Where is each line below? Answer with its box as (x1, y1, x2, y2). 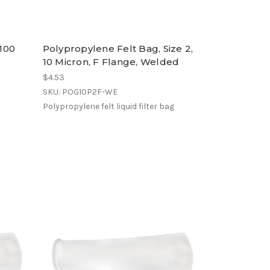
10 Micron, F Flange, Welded (42, 55, 180, 67)
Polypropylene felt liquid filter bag (42, 101, 174, 111)
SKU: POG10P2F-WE (42, 86, 118, 97)
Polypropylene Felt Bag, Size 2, (42, 42, 193, 54)
